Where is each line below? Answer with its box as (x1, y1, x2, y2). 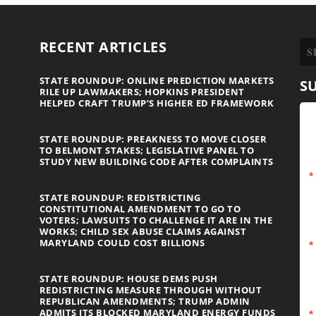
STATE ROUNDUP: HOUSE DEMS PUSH (39, 272, 218, 286)
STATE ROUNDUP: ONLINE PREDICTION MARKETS (39, 74, 274, 87)
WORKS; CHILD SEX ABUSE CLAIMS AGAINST (39, 225, 247, 238)
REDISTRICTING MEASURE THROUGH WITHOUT (39, 284, 262, 297)
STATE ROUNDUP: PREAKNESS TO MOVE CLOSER (39, 133, 267, 146)
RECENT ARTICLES (39, 37, 167, 57)
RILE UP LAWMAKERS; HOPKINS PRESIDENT (39, 85, 245, 99)
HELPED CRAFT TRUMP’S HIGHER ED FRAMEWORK (39, 97, 274, 110)
